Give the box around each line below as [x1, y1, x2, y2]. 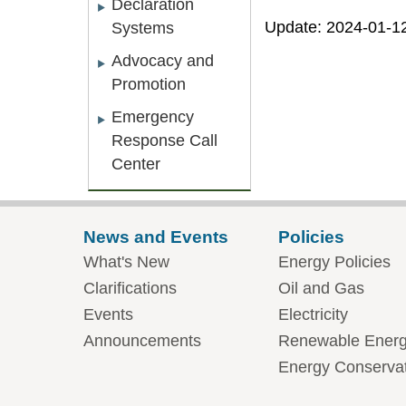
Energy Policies [278, 253, 391, 271]
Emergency [111, 108, 194, 126]
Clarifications [83, 279, 177, 297]
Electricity [278, 305, 348, 324]
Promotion [111, 75, 186, 93]
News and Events [83, 227, 228, 246]
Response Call [111, 131, 217, 150]
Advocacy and [111, 52, 214, 70]
